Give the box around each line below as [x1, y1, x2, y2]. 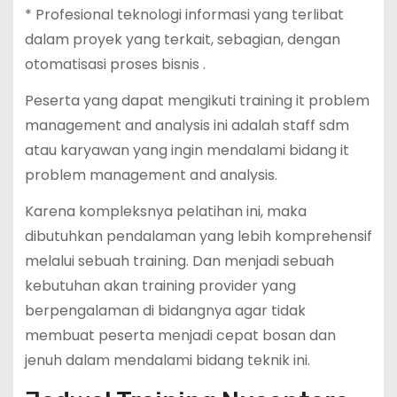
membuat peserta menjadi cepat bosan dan [24, 325, 336, 346]
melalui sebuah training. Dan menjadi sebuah [24, 251, 334, 272]
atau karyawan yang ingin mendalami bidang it [24, 140, 349, 161]
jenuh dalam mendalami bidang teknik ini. [24, 350, 310, 371]
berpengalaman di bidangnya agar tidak [24, 300, 306, 322]
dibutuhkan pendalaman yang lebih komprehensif [24, 226, 372, 247]
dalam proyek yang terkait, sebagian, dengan [24, 29, 340, 51]
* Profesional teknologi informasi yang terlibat [24, 4, 344, 26]
